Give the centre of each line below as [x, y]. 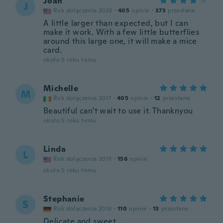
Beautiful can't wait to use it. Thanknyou [118, 111]
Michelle [61, 88]
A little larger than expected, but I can [116, 23]
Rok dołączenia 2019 [83, 159]
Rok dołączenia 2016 [83, 209]
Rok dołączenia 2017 [82, 98]
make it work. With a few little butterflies [121, 32]
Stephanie [64, 199]
